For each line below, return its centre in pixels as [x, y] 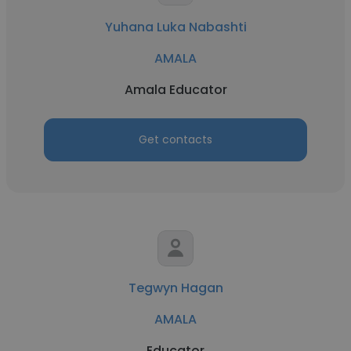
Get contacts [175, 139]
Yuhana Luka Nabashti [175, 27]
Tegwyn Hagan [175, 288]
